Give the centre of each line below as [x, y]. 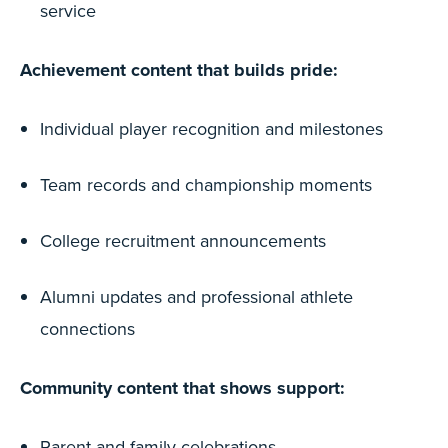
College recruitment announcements [183, 240]
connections [87, 328]
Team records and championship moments [206, 184]
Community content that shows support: [182, 388]
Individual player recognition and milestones [211, 128]
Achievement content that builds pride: [179, 70]
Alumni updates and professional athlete [196, 296]
